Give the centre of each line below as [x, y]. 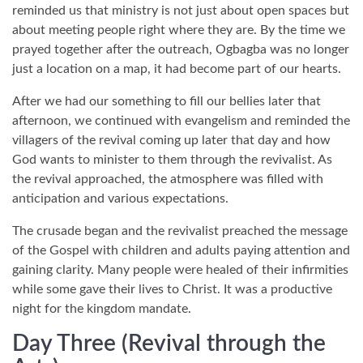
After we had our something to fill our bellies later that [167, 101]
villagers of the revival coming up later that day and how [171, 140]
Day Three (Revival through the [169, 343]
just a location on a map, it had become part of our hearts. [177, 68]
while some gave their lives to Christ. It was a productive [172, 289]
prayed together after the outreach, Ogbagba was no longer [181, 49]
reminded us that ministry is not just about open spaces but [181, 10]
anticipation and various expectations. [120, 198]
